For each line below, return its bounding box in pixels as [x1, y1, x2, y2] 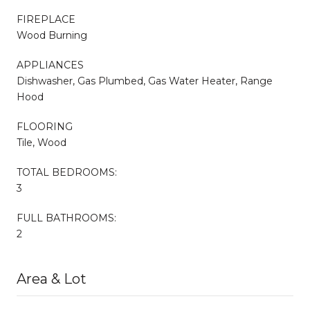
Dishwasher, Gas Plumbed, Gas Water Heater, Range [17, 74, 273, 87]
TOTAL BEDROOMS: [17, 165, 117, 179]
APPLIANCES [17, 58, 84, 71]
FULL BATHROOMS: [17, 211, 116, 224]
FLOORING [17, 120, 73, 133]
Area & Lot [17, 270, 86, 287]
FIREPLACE [17, 12, 75, 26]
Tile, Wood [17, 136, 66, 149]
